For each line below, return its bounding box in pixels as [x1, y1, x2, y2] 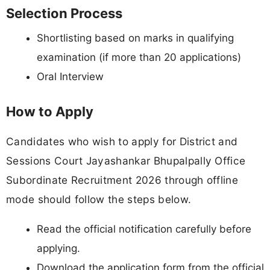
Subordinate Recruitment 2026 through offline [6, 173, 239, 186]
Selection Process [6, 5, 122, 21]
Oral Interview [37, 71, 104, 83]
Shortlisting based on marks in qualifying [37, 32, 234, 44]
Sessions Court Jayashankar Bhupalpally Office [6, 154, 246, 167]
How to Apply [6, 103, 93, 119]
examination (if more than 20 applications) [37, 51, 241, 63]
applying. [37, 242, 80, 254]
